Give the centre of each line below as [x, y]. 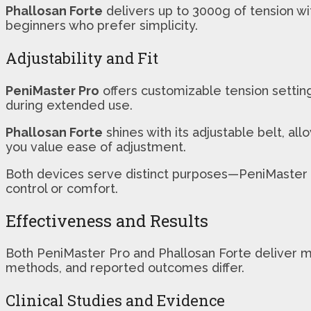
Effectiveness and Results [107, 220]
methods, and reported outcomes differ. [125, 267]
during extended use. [69, 105]
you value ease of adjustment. [96, 146]
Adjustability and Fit [82, 58]
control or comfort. [62, 188]
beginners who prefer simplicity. [102, 25]
